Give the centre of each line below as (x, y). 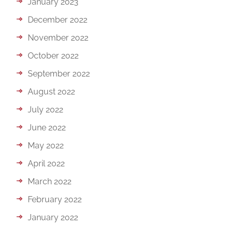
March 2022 (50, 181)
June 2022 (47, 127)
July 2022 (46, 109)
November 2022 (58, 37)
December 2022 (58, 20)
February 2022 (55, 199)
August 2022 (52, 91)
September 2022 (59, 73)
